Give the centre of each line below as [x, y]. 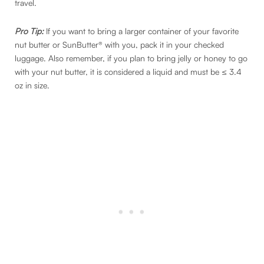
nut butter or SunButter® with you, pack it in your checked [119, 44]
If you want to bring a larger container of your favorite [142, 31]
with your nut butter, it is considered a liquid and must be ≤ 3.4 [128, 71]
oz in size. [32, 85]
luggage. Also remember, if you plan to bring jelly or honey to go [131, 58]
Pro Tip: [30, 31]
